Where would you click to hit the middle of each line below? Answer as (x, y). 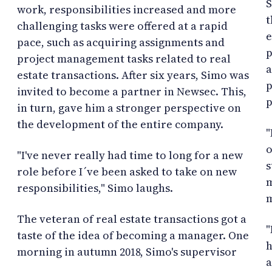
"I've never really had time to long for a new (130, 155)
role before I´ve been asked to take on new (127, 171)
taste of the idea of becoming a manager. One (133, 235)
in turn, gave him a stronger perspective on (129, 107)
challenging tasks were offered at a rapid (122, 25)
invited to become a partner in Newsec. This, (132, 91)
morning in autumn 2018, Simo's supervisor (127, 251)
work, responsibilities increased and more (127, 9)
